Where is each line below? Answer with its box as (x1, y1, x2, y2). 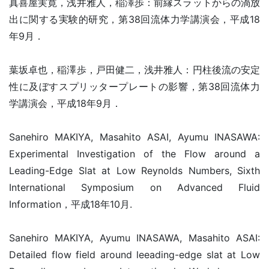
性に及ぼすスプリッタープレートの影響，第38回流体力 (9, 80, 260, 92)
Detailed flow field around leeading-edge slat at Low (9, 249, 260, 261)
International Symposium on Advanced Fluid (9, 181, 260, 193)
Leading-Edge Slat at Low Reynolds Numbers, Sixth (9, 165, 260, 177)
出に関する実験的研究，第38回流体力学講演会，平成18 (9, 13, 260, 25)
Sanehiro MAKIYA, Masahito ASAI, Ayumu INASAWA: (9, 131, 260, 143)
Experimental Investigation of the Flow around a (9, 148, 260, 160)
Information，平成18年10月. (9, 198, 132, 210)
